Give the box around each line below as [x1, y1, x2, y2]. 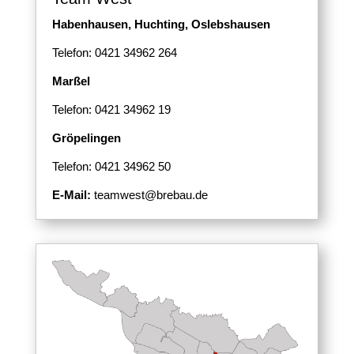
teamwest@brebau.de [90, 187, 208, 201]
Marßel [51, 73, 90, 88]
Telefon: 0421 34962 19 [51, 102, 171, 116]
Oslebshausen [190, 17, 270, 31]
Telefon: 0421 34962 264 [51, 45, 177, 59]
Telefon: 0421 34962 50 [51, 159, 171, 173]
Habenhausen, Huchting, [51, 17, 191, 31]
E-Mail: [51, 187, 91, 201]
